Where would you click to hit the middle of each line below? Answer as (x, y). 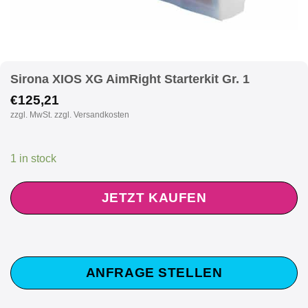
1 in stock (33, 159)
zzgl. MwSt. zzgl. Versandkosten (69, 114)
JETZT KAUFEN (154, 198)
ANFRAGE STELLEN (154, 272)
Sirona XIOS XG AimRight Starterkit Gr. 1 (130, 79)
